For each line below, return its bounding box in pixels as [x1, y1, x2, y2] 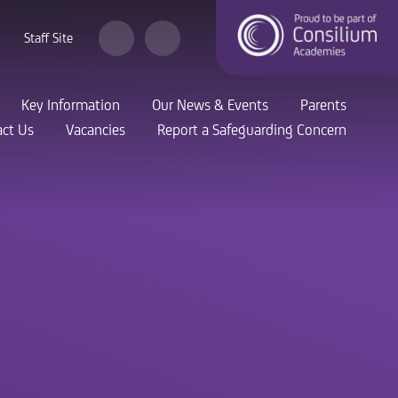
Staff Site [24, 31, 73, 46]
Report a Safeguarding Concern [157, 122, 346, 139]
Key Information [21, 97, 120, 115]
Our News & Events [152, 97, 268, 115]
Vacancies [66, 122, 125, 139]
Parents [300, 97, 346, 115]
